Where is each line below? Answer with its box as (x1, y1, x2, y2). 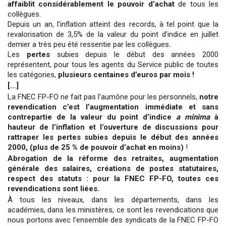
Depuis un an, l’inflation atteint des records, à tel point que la (8, 19, 218, 29)
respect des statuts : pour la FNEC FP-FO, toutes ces (8, 174, 218, 183)
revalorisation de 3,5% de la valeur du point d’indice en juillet (8, 29, 218, 39)
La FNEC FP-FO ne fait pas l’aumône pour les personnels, (8, 92, 197, 101)
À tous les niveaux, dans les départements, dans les (8, 195, 218, 204)
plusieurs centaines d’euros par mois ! (56, 70, 194, 79)
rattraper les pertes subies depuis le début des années (8, 132, 218, 142)
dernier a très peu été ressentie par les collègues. (8, 39, 171, 49)
